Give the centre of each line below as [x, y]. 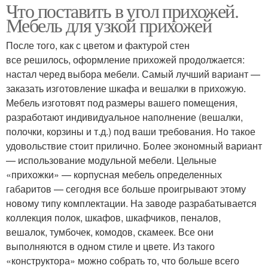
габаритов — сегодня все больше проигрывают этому [126, 189]
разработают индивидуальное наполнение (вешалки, [124, 117]
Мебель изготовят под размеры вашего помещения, [122, 103]
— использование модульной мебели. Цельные [111, 160]
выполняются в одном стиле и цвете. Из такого [110, 246]
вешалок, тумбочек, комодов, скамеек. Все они [110, 232]
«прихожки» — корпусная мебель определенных [114, 175]
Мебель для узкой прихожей [109, 25]
